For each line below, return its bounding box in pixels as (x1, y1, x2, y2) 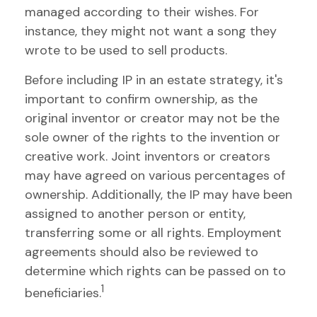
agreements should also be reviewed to (25, 243, 258, 260)
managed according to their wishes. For (25, 4, 259, 21)
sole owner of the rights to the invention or (25, 129, 280, 146)
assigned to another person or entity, (25, 205, 246, 222)
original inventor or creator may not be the (25, 110, 279, 127)
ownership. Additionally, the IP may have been (25, 186, 292, 203)
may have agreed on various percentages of (25, 167, 285, 184)
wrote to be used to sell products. (25, 42, 227, 59)
